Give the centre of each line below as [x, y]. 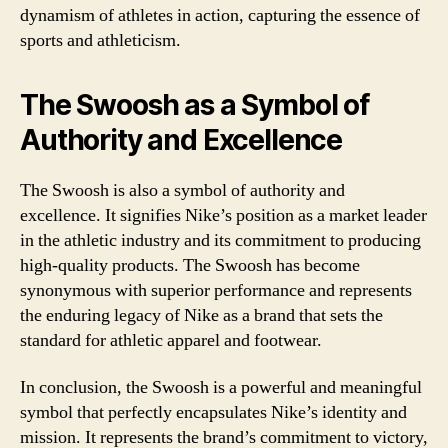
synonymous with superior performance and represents [216, 290]
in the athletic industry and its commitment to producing [220, 240]
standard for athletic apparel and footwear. [171, 340]
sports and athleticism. [100, 40]
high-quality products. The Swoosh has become [190, 265]
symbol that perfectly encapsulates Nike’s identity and [213, 412]
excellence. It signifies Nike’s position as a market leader [223, 215]
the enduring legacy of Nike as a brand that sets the [201, 315]
